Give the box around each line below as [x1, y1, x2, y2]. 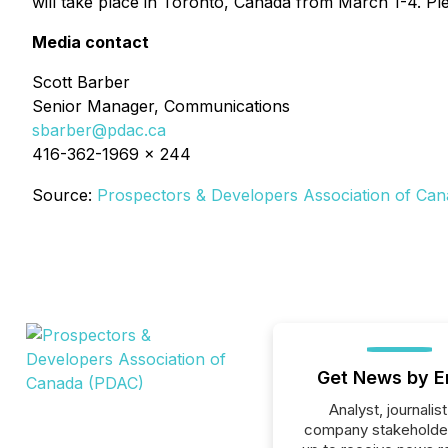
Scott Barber [32, 72, 130, 92]
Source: [32, 185, 97, 205]
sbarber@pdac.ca [32, 120, 166, 140]
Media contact [32, 32, 149, 52]
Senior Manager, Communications [32, 96, 290, 116]
